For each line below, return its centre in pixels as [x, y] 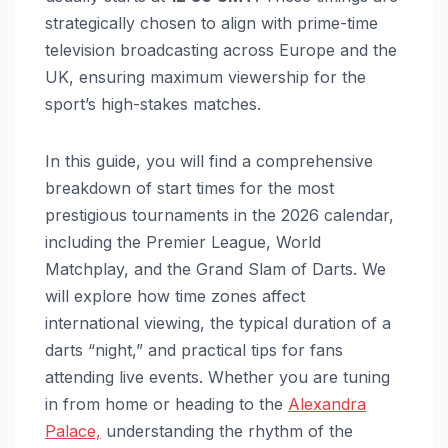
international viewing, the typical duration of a [218, 322]
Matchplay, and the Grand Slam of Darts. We [215, 268]
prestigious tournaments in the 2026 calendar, [219, 214]
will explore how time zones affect [175, 295]
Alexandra [327, 403]
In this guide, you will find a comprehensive [209, 160]
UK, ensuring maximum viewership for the [205, 76]
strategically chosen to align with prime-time [211, 22]
